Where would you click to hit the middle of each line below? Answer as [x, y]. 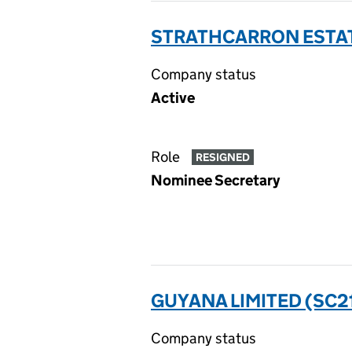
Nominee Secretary [215, 180]
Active [173, 98]
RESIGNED [222, 158]
